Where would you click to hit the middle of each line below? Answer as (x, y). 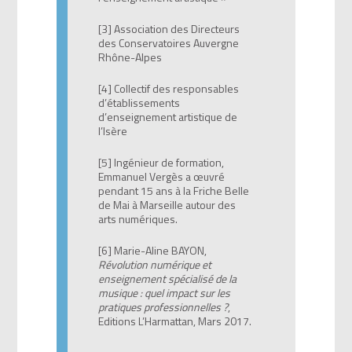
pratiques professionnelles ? (163, 306)
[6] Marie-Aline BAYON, (152, 250)
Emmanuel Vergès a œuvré (161, 176)
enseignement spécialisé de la (167, 278)
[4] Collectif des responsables (168, 88)
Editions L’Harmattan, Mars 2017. (174, 321)
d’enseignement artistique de (167, 116)
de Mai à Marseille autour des (167, 204)
